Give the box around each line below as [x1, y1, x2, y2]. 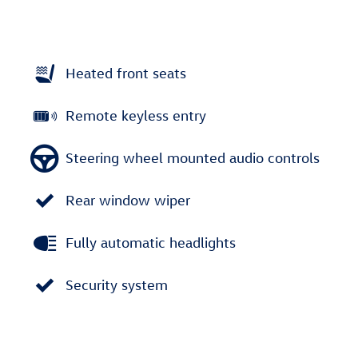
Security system [66, 276, 168, 293]
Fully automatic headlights [66, 234, 236, 251]
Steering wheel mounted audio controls [66, 149, 320, 166]
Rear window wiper [66, 192, 190, 209]
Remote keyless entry [66, 107, 206, 124]
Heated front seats [66, 65, 186, 82]
